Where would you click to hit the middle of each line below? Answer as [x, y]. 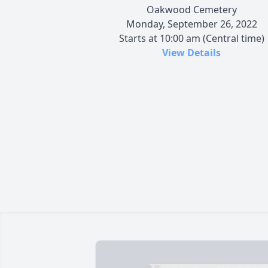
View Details [191, 52]
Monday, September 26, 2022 [191, 24]
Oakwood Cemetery [191, 9]
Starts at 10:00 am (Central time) [191, 38]
